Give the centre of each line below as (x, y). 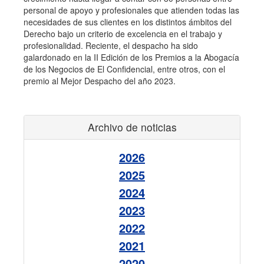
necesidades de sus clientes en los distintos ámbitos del (128, 22)
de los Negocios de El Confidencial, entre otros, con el (124, 69)
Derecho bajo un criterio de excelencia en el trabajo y (123, 34)
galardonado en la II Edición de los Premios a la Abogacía (131, 57)
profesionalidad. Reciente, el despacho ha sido (111, 45)
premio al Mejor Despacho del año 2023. (100, 81)
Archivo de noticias (132, 127)
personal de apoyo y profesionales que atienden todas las (131, 10)
